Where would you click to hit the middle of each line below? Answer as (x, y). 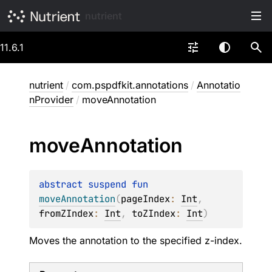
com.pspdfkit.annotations (130, 85)
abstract (63, 184)
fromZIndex (66, 213)
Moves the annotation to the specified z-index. (136, 240)
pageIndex (145, 199)
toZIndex (154, 213)
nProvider (51, 100)
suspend (110, 184)
